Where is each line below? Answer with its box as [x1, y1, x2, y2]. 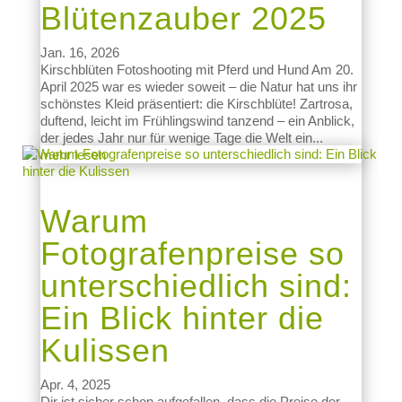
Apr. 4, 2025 [39, 377, 110, 392]
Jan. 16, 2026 [39, 45, 119, 60]
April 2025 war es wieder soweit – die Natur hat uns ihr [39, 79, 357, 94]
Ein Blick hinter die [39, 300, 324, 336]
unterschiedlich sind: [39, 267, 352, 304]
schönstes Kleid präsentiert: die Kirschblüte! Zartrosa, [39, 96, 353, 111]
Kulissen [39, 332, 170, 369]
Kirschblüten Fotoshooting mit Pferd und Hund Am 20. [39, 62, 354, 77]
